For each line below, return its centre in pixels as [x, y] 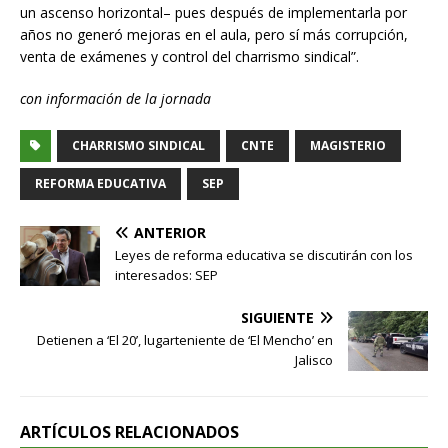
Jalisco [314, 359]
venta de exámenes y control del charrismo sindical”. [189, 56]
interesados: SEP [166, 274]
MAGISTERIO [348, 145]
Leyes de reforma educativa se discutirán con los [264, 254]
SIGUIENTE [277, 317]
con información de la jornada [115, 98]
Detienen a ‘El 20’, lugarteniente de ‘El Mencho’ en [185, 339]
